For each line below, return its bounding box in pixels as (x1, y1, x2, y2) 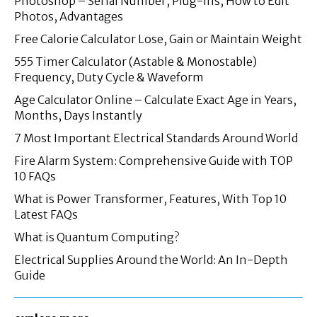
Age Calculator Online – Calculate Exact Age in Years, (14, 92, 296, 107)
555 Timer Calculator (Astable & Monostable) (14, 54, 257, 69)
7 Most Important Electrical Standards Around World (14, 130, 298, 145)
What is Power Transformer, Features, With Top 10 (14, 191, 287, 206)
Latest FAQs (14, 207, 78, 221)
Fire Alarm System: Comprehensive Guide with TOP (14, 153, 293, 168)
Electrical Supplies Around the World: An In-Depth (14, 252, 288, 267)
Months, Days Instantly (14, 108, 142, 122)
